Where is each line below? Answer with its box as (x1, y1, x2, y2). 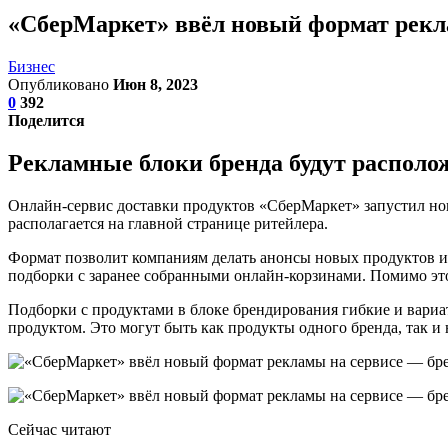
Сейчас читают (8, 420, 111, 438)
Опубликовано (8, 75, 113, 93)
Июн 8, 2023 (113, 75, 198, 93)
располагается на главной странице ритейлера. (8, 214, 328, 232)
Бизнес (8, 57, 55, 75)
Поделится (8, 111, 85, 129)
